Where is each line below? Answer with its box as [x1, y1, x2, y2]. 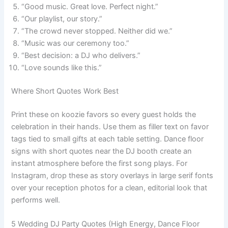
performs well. [11, 195, 61, 205]
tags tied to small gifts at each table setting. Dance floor [11, 134, 204, 144]
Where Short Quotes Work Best [11, 87, 119, 96]
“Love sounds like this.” [21, 63, 102, 73]
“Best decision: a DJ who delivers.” [21, 51, 141, 61]
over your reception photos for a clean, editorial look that [11, 183, 208, 193]
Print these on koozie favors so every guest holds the [11, 110, 196, 120]
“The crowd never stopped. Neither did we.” [21, 26, 173, 36]
